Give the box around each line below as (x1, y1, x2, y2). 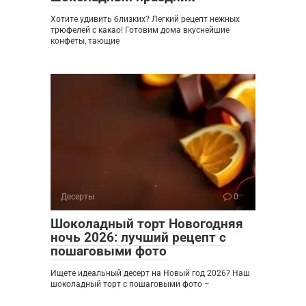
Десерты (61, 191, 94, 201)
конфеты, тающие (51, 36, 120, 46)
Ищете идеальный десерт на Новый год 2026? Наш (51, 268, 250, 278)
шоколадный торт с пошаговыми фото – (51, 279, 210, 289)
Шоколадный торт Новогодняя (51, 215, 243, 232)
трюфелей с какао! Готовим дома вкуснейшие (51, 25, 229, 35)
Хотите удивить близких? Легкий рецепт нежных (51, 14, 240, 24)
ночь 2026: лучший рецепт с (51, 229, 226, 245)
